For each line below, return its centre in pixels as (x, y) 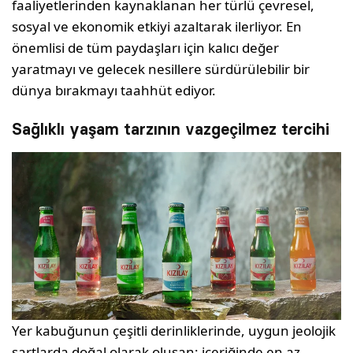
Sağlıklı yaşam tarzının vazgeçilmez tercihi (171, 130)
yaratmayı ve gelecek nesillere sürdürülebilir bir (161, 69)
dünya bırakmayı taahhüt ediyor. (114, 91)
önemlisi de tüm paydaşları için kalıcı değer (146, 48)
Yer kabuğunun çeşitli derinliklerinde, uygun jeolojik (174, 331)
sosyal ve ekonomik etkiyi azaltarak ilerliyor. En (157, 27)
